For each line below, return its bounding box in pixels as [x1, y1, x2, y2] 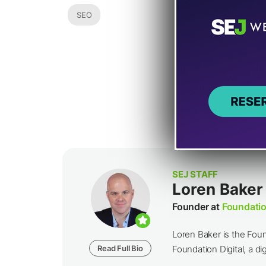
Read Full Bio [97, 243, 143, 253]
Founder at [172, 201, 222, 213]
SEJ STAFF [172, 169, 218, 180]
